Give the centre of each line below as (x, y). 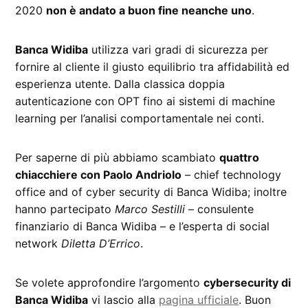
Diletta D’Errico (101, 244)
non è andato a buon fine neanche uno (149, 11)
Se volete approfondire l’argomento (110, 283)
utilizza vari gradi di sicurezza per (178, 50)
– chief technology (232, 175)
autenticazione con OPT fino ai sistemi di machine (145, 101)
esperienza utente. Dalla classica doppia (120, 84)
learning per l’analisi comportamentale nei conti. (140, 119)
